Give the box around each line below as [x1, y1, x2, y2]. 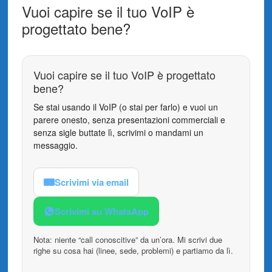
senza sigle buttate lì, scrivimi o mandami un [33, 126, 203, 138]
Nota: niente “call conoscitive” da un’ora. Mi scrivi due [33, 233, 222, 245]
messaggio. [33, 138, 78, 151]
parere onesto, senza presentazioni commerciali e [33, 113, 225, 126]
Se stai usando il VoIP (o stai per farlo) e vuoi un [33, 100, 218, 113]
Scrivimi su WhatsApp [54, 204, 149, 218]
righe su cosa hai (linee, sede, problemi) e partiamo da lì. [33, 244, 233, 256]
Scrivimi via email [54, 175, 129, 189]
